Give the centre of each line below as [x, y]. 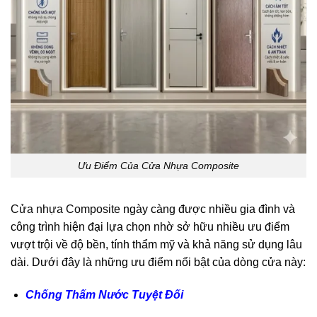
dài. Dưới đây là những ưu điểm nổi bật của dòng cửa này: [158, 263]
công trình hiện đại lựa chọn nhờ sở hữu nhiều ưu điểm [150, 227]
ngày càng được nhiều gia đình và [208, 209]
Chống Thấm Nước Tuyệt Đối [104, 295]
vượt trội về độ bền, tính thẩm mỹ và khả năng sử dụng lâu [156, 245]
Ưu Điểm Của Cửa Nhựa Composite [158, 165]
